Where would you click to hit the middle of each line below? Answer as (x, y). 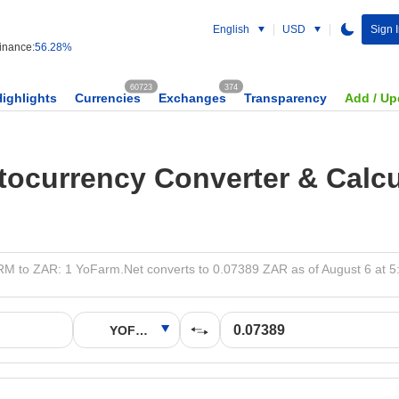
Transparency (285, 98)
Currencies (108, 98)
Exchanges (192, 98)
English (231, 29)
